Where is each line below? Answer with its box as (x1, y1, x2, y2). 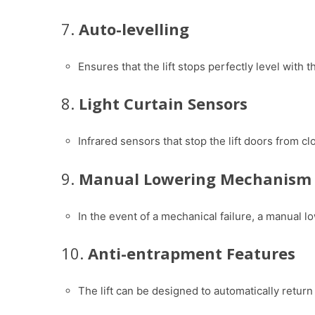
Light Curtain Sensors (79, 93, 247, 115)
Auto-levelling (79, 18, 189, 39)
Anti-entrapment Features (88, 243, 295, 264)
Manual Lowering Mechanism (79, 167, 311, 189)
